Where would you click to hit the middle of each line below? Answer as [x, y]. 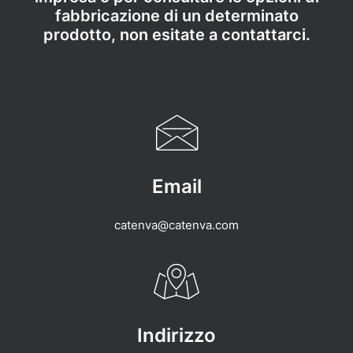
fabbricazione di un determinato [176, 16]
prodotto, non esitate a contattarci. [176, 35]
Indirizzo [176, 335]
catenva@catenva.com [176, 225]
